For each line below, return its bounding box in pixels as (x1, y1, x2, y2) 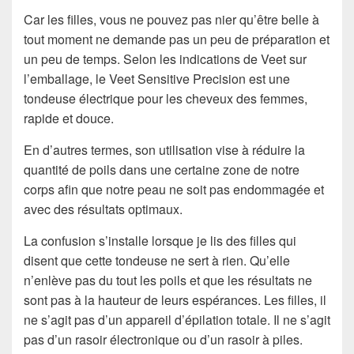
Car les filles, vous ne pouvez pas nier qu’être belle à (24, 10, 319, 29)
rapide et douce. (24, 109, 114, 128)
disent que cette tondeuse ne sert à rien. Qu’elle (24, 251, 290, 270)
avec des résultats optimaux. (24, 200, 183, 219)
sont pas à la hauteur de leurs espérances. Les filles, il (24, 291, 326, 310)
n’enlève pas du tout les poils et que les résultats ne (24, 271, 312, 290)
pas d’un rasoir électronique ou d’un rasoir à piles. (24, 330, 303, 349)
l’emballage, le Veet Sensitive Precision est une (24, 70, 290, 88)
